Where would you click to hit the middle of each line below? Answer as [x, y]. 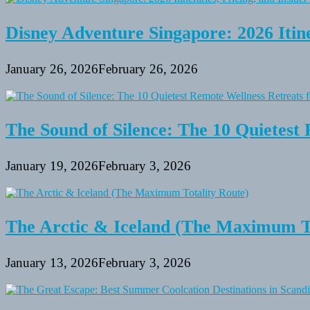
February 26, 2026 [148, 69]
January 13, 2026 [52, 263]
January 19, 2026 [52, 165]
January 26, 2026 [52, 69]
